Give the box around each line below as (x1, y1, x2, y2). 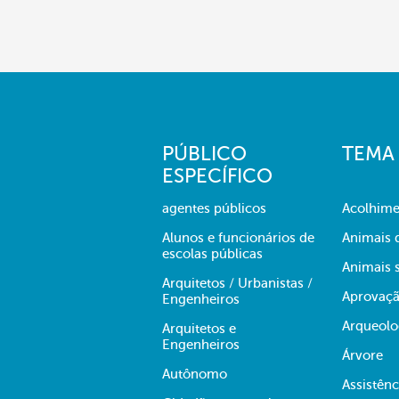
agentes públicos (162, 201, 266, 216)
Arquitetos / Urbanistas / (162, 276, 313, 290)
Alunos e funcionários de (162, 231, 314, 245)
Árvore (342, 348, 383, 362)
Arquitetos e (162, 322, 236, 336)
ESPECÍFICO (162, 165, 273, 187)
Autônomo (162, 367, 227, 381)
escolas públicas (162, 247, 263, 261)
